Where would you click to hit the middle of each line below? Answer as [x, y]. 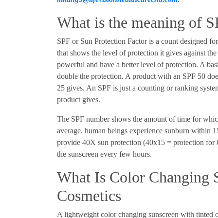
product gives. [80, 99]
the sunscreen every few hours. [104, 154]
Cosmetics [89, 195]
